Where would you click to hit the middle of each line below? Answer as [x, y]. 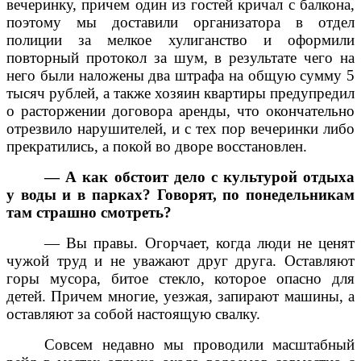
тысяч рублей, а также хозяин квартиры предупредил [180, 93]
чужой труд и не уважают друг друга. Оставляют [180, 260]
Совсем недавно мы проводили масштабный [199, 344]
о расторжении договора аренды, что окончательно [180, 110]
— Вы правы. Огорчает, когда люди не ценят [199, 243]
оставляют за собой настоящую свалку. [133, 313]
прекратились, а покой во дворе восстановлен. [157, 146]
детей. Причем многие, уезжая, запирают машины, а [180, 296]
